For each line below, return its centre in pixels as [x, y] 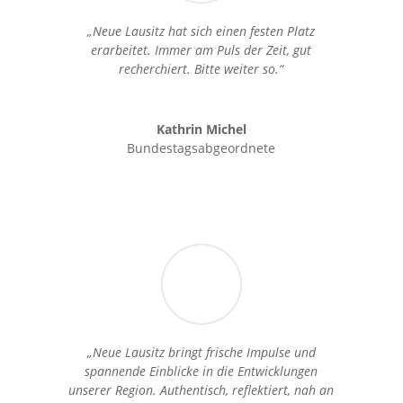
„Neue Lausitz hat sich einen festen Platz [201, 31]
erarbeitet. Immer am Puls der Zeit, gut [201, 49]
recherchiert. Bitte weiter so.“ [201, 68]
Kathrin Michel [201, 129]
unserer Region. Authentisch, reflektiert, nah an [201, 390]
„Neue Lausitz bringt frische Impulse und [201, 352]
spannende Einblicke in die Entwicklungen [201, 371]
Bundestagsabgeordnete [201, 148]
